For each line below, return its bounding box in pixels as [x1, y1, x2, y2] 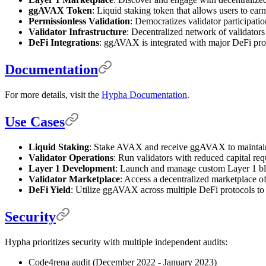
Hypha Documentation [102, 89, 187, 100]
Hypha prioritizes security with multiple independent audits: [5, 236, 227, 247]
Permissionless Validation [28, 16, 130, 27]
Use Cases [5, 113, 65, 129]
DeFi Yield [28, 184, 71, 195]
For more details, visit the [5, 89, 102, 100]
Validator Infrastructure [28, 27, 126, 37]
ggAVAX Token [28, 5, 92, 16]
